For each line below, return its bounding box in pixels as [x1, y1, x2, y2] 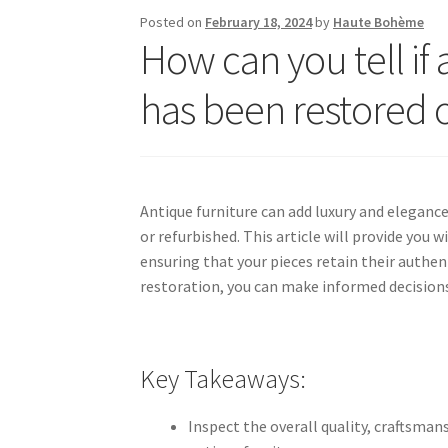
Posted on [140, 12, 206, 31]
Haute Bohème [333, 12, 425, 31]
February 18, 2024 [205, 12, 313, 31]
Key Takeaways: [140, 362, 307, 395]
